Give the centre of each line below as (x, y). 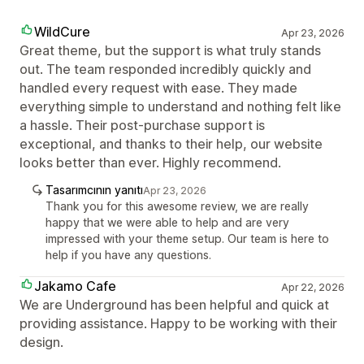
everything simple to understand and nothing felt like (180, 106)
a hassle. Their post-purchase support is (142, 125)
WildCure (62, 32)
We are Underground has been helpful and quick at (174, 305)
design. (41, 342)
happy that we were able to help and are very (167, 222)
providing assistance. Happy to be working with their (178, 323)
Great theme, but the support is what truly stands (170, 50)
